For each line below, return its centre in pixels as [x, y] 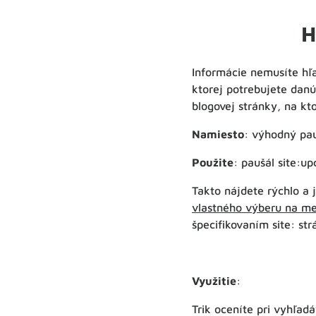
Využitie [214, 281]
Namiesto [218, 134]
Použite [213, 163]
